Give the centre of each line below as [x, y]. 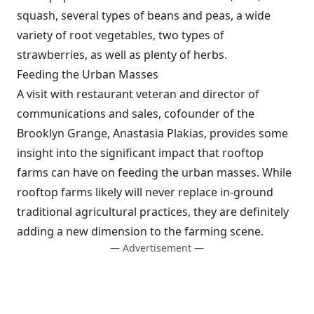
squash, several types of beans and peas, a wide [144, 15]
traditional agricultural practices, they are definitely [153, 212]
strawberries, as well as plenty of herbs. [122, 55]
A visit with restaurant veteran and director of [138, 94]
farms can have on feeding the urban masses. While [154, 172]
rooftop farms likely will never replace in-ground [145, 192]
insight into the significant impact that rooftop [140, 153]
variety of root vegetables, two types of [121, 35]
